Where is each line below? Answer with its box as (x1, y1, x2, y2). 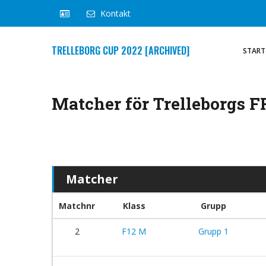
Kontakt (100, 8, 131, 19)
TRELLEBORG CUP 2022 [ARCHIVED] (52, 43, 189, 58)
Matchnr (59, 200, 95, 211)
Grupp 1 (198, 226, 229, 237)
